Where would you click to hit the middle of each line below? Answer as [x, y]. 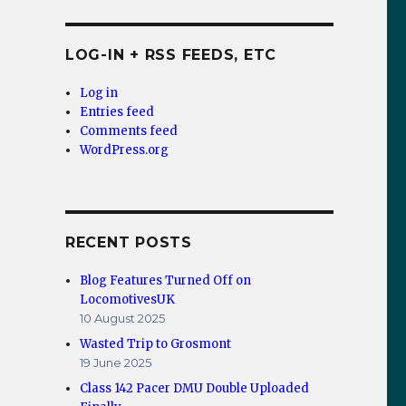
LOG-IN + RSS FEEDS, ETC [171, 55]
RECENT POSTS [128, 243]
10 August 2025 [123, 319]
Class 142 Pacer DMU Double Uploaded [195, 389]
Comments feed [129, 131]
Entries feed [117, 112]
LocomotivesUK [128, 300]
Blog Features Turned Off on [166, 281]
